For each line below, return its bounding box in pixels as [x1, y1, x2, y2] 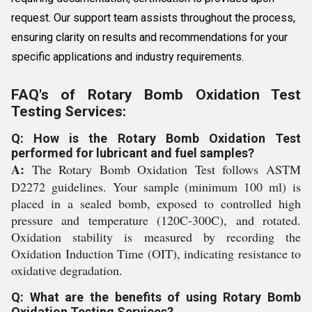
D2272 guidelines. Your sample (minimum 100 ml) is [11, 178, 301, 195]
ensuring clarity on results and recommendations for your [11, 31, 288, 44]
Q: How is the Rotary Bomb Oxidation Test [11, 131, 301, 146]
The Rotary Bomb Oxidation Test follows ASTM [24, 161, 301, 178]
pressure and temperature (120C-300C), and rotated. [11, 212, 301, 228]
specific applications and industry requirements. [11, 50, 244, 63]
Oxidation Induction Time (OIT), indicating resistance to [11, 245, 301, 262]
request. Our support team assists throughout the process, [11, 11, 295, 24]
